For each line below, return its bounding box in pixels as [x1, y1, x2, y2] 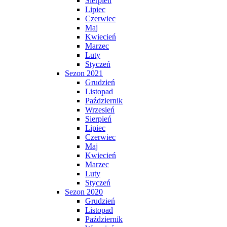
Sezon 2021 [65, 69, 103, 78]
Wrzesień [85, 105, 115, 114]
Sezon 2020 [65, 187, 103, 196]
